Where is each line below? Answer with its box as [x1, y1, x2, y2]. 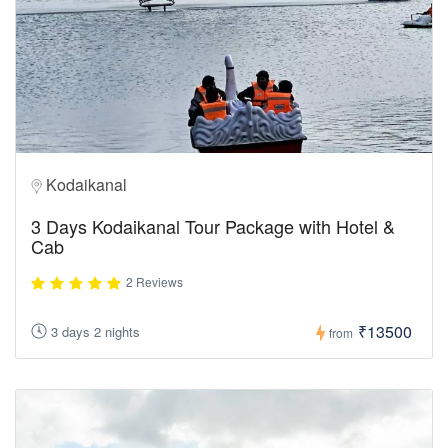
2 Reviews [126, 272, 183, 290]
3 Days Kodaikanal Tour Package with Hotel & [31, 212, 395, 239]
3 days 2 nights [51, 322, 140, 342]
